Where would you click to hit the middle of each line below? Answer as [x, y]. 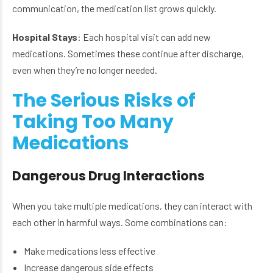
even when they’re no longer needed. [85, 70]
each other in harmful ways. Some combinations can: [120, 222]
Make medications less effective [90, 251]
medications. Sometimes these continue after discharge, [128, 54]
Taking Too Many [93, 122]
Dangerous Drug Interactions [108, 176]
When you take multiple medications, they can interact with [132, 206]
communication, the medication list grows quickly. [114, 9]
